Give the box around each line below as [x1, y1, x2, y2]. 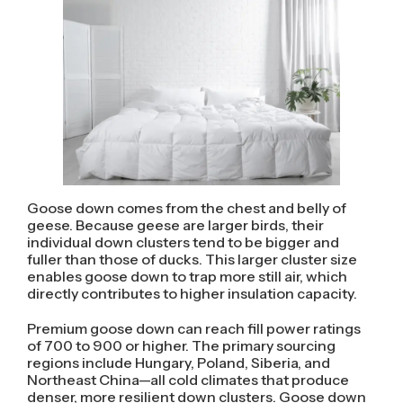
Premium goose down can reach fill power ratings [26, 318, 361, 337]
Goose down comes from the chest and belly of [26, 198, 346, 217]
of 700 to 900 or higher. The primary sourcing [26, 336, 336, 354]
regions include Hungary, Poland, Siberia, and [26, 353, 330, 372]
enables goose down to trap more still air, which [26, 266, 347, 285]
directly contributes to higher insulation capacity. [26, 283, 357, 302]
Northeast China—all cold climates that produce [26, 370, 349, 389]
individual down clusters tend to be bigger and [26, 232, 339, 251]
